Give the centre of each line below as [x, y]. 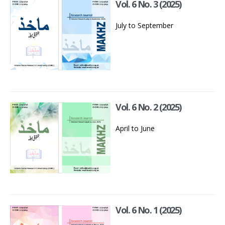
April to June [135, 128]
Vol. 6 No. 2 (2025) [148, 107]
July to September [144, 26]
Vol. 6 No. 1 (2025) [148, 210]
